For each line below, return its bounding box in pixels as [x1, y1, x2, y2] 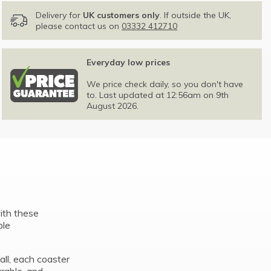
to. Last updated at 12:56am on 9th [87, 90, 229, 101]
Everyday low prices [87, 57, 171, 68]
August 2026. [87, 100, 139, 112]
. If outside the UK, [160, 10, 232, 21]
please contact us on [36, 21, 122, 32]
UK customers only [83, 10, 160, 21]
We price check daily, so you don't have [87, 79, 244, 90]
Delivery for [36, 10, 83, 21]
